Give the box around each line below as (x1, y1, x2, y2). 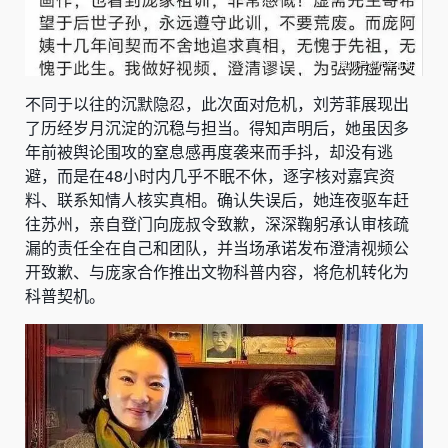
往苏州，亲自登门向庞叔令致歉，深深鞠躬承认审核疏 (25, 212, 409, 236)
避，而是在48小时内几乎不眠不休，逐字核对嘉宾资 (25, 164, 395, 188)
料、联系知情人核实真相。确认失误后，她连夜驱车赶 (25, 188, 409, 212)
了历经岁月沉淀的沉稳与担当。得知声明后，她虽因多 (25, 116, 409, 140)
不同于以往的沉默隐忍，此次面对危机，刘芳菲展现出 (25, 92, 409, 116)
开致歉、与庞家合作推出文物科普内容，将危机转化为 (25, 260, 409, 284)
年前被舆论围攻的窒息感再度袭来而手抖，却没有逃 (25, 140, 393, 164)
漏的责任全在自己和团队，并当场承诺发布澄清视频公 (25, 236, 409, 260)
